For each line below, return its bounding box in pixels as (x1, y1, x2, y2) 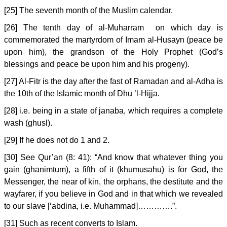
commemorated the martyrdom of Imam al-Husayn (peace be (4, 35, 223, 44)
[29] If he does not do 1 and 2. (4, 136, 109, 144)
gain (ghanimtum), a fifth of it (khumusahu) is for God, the (4, 165, 223, 174)
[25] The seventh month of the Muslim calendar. (4, 6, 175, 15)
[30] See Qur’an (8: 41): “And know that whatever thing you (4, 153, 223, 162)
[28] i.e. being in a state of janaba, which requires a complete (4, 106, 223, 115)
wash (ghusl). (4, 119, 52, 127)
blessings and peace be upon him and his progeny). (4, 60, 190, 68)
